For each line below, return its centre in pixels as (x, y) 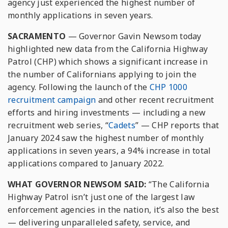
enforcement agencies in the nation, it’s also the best (113, 210)
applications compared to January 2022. (86, 163)
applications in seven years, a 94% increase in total (109, 151)
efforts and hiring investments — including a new (107, 112)
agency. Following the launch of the (79, 87)
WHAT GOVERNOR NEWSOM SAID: (78, 184)
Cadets (122, 125)
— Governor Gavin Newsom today (134, 36)
